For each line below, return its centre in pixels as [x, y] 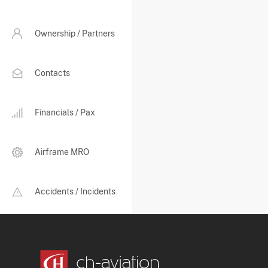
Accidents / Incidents [75, 192]
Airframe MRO [62, 152]
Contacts [52, 73]
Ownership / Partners [75, 34]
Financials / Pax [65, 113]
